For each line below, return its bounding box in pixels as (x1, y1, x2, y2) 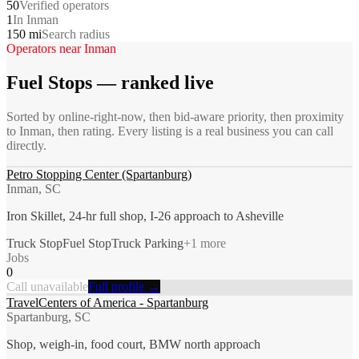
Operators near (6, 41, 84, 55)
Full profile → (88, 279, 160, 293)
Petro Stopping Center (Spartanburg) (6, 167, 192, 181)
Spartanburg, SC (6, 309, 91, 324)
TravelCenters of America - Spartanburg (6, 295, 208, 309)
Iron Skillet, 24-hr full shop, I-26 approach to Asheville (6, 208, 284, 223)
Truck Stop (6, 236, 63, 250)
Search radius (42, 26, 110, 41)
